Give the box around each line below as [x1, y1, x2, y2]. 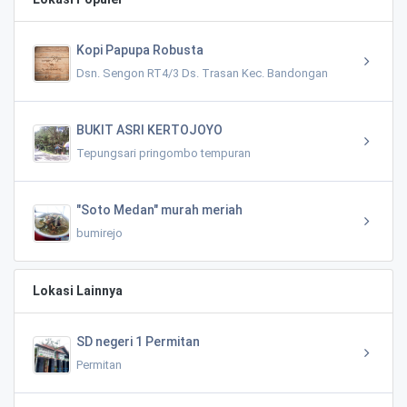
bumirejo [76, 225, 123, 240]
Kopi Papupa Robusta [76, 42, 203, 57]
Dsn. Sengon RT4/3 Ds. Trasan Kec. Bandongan [76, 65, 328, 80]
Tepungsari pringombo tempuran [76, 145, 251, 160]
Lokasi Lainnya [33, 283, 123, 298]
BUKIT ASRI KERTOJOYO [76, 122, 223, 137]
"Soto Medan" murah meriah [76, 202, 243, 217]
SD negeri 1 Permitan [76, 333, 200, 349]
